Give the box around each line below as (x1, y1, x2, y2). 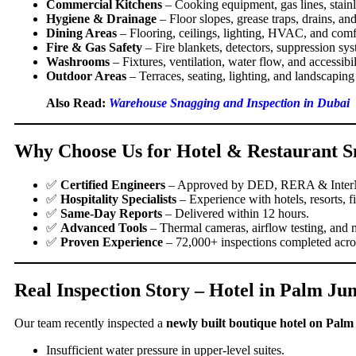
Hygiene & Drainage (46, 11, 157, 25)
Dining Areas (46, 25, 117, 40)
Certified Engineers (60, 177, 165, 192)
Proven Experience (60, 234, 163, 249)
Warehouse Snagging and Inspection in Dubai (109, 95, 350, 110)
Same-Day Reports (60, 206, 162, 220)
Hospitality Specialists (60, 192, 176, 206)
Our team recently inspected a (14, 316, 166, 331)
